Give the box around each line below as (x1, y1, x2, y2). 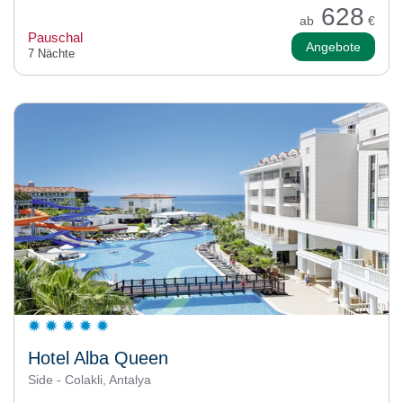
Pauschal (28, 29, 83, 45)
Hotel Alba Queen (28, 347, 168, 368)
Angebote (306, 39, 361, 54)
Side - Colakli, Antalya (28, 372, 151, 387)
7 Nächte (28, 46, 75, 60)
